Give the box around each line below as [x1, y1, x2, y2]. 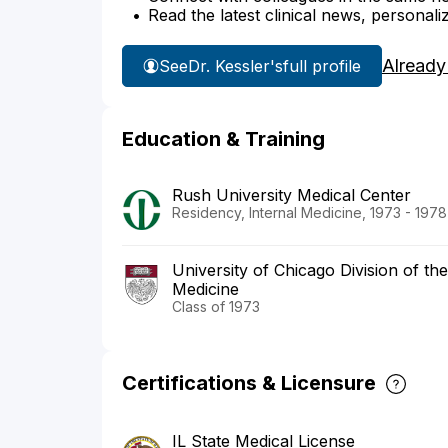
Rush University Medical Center [172, 185, 411, 206]
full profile [283, 55, 361, 76]
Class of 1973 [172, 298, 260, 316]
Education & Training [122, 127, 325, 152]
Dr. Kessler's [188, 55, 283, 76]
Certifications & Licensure [122, 371, 376, 396]
